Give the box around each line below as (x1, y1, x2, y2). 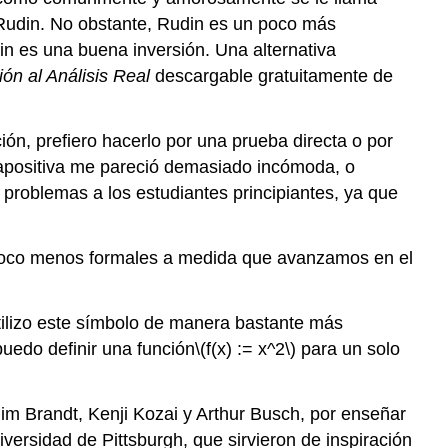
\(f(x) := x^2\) (195, 338, 296, 359)
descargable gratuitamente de (150, 66, 393, 87)
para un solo (296, 338, 400, 359)
